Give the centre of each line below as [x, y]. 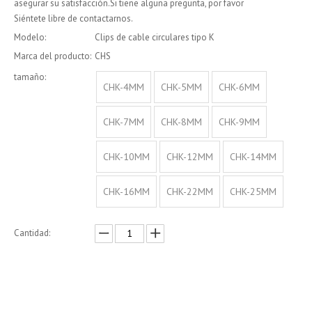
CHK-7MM [124, 122]
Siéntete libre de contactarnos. [73, 18]
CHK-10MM [126, 156]
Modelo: [30, 37]
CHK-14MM [253, 156]
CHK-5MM [181, 87]
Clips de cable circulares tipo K [155, 37]
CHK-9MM [239, 122]
